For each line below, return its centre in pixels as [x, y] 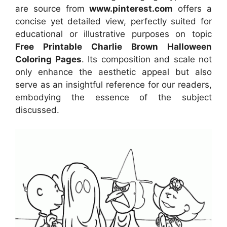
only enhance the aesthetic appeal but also [113, 72]
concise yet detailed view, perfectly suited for [113, 21]
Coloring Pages [48, 59]
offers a [193, 8]
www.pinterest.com [131, 8]
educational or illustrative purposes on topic [113, 34]
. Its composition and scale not [146, 59]
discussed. [37, 110]
